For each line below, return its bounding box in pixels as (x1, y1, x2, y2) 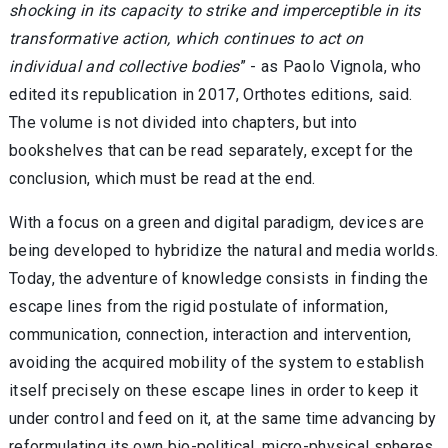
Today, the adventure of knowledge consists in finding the (9, 268, 429, 288)
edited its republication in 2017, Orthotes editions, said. (9, 84, 413, 104)
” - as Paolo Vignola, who (239, 56, 422, 76)
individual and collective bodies (9, 56, 240, 76)
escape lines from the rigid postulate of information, (9, 296, 388, 316)
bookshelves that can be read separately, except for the (9, 140, 414, 160)
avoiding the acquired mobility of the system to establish (9, 352, 425, 372)
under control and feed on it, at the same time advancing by (9, 408, 437, 428)
